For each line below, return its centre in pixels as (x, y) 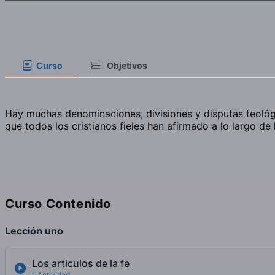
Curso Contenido (58, 203)
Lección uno (34, 231)
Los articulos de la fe (81, 264)
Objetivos (127, 66)
